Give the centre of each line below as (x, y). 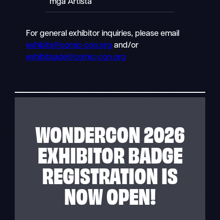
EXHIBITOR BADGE (110, 154)
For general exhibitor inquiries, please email (102, 34)
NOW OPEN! (110, 195)
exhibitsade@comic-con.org (76, 57)
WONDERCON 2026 (110, 133)
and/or (125, 45)
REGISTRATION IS (110, 175)
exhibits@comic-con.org (69, 45)
